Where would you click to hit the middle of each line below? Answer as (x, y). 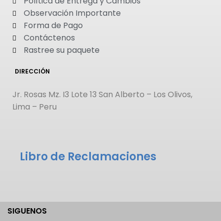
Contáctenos (49, 38)
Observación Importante (72, 13)
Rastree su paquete (61, 50)
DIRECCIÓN (32, 72)
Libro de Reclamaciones (88, 157)
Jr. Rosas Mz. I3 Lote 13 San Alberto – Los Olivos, (102, 95)
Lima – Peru (35, 107)
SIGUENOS (27, 211)
